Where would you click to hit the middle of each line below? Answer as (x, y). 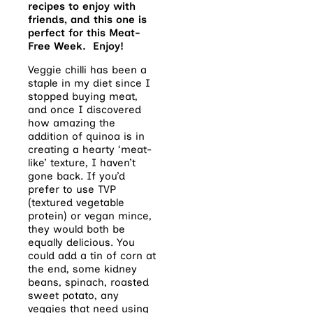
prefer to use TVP (72, 189)
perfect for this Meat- (84, 32)
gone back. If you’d (77, 176)
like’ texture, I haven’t (82, 162)
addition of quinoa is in (86, 136)
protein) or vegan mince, (90, 216)
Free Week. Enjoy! (76, 46)
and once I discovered (85, 109)
